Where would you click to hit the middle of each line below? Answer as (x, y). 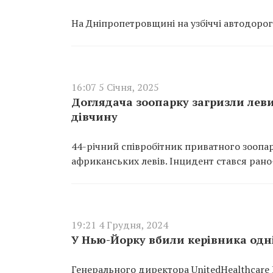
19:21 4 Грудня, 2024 (120, 225)
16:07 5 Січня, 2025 (115, 87)
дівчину (94, 116)
